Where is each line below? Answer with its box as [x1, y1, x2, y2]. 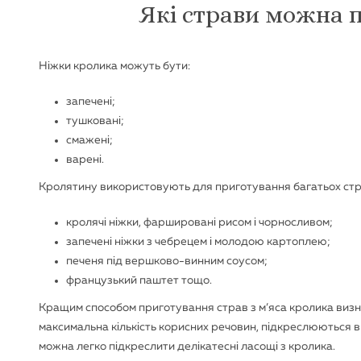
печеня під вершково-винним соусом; [66, 255, 268, 267]
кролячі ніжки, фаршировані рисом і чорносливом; [66, 217, 333, 228]
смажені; [66, 135, 113, 146]
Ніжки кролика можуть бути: [39, 60, 190, 72]
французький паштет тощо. [66, 275, 212, 286]
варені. [66, 154, 104, 165]
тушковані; [66, 115, 124, 127]
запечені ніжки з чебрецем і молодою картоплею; [66, 236, 330, 247]
